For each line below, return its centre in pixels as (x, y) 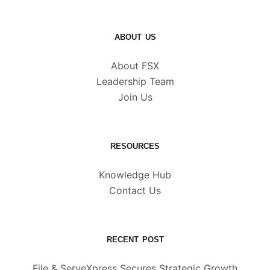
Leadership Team (135, 81)
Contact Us (135, 190)
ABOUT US (135, 37)
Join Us (135, 97)
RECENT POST (135, 239)
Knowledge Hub (135, 174)
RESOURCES (135, 146)
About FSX (135, 65)
